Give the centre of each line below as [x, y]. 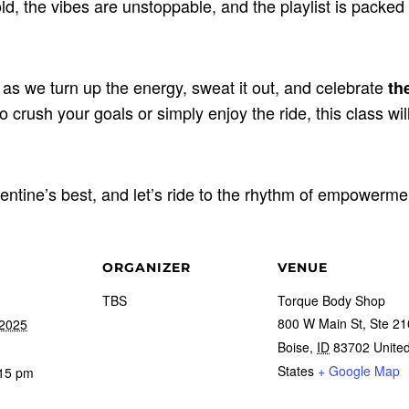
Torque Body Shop [331, 300]
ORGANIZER [147, 267]
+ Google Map [359, 371]
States [296, 371]
